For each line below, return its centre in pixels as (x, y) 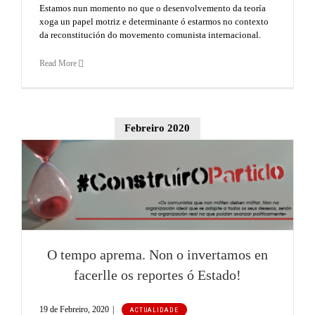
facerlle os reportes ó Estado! (157, 275)
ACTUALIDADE (154, 309)
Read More (58, 63)
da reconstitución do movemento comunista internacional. (150, 34)
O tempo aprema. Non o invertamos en (157, 255)
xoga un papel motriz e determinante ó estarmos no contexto (154, 21)
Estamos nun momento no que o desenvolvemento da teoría (153, 8)
